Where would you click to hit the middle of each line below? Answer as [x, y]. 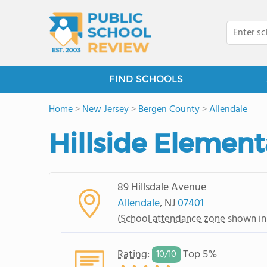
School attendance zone [173, 219]
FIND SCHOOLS [146, 79]
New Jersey [105, 110]
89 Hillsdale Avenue [162, 187]
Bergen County [169, 110]
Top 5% [198, 254]
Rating [132, 254]
